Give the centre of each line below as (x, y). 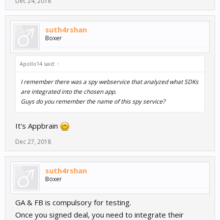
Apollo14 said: (38, 64)
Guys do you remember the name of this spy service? (93, 102)
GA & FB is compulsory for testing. (73, 203)
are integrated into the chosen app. (69, 92)
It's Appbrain (38, 126)
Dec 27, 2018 (33, 142)
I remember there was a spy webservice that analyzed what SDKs (110, 82)
